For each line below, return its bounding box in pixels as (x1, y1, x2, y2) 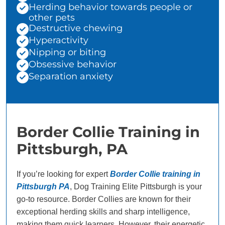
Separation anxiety (29, 71, 113, 82)
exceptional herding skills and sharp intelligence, (17, 207, 190, 216)
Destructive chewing (29, 23, 123, 34)
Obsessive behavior (29, 59, 117, 70)
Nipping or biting (29, 47, 106, 58)
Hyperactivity (29, 35, 88, 46)
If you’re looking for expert (17, 170, 110, 179)
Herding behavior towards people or (29, 2, 192, 13)
